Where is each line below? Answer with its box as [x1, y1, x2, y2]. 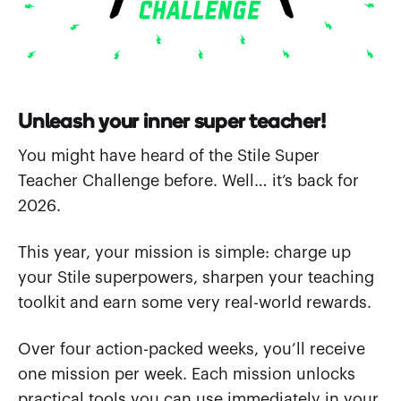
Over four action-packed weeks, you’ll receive [18, 340, 365, 357]
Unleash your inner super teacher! [18, 112, 326, 123]
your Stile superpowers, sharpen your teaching [18, 269, 374, 286]
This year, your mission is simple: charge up [18, 243, 351, 260]
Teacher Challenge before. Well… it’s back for [18, 172, 359, 189]
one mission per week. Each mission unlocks [18, 365, 355, 382]
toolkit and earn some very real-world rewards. [18, 294, 371, 311]
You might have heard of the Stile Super [18, 147, 320, 164]
